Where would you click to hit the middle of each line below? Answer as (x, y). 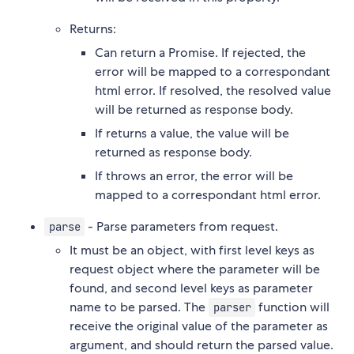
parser (232, 307)
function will (293, 307)
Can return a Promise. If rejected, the (200, 52)
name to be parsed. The (139, 307)
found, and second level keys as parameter (191, 288)
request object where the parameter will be (195, 269)
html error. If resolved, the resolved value (213, 90)
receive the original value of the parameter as (199, 326)
